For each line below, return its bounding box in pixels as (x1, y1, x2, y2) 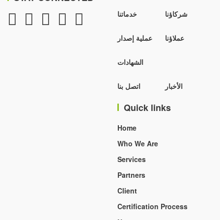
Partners (117, 170, 145, 180)
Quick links (124, 101, 171, 114)
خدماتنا (117, 9, 137, 19)
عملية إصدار (117, 33, 152, 43)
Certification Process (117, 201, 188, 211)
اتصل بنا (117, 81, 140, 91)
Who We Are (117, 138, 158, 148)
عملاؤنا (165, 33, 184, 43)
